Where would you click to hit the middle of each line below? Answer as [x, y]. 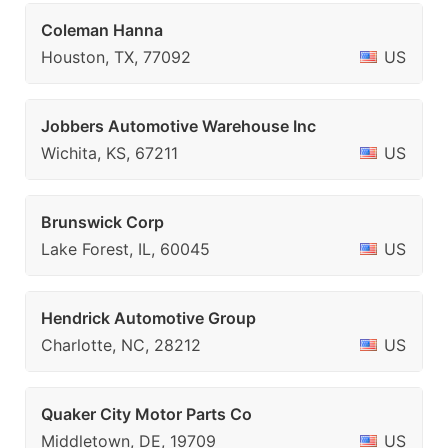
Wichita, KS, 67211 [109, 153]
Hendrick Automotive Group [148, 318]
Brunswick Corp [102, 222]
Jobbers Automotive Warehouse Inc [178, 126]
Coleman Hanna [102, 30]
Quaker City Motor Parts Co [146, 414]
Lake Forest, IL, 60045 [125, 249]
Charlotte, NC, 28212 [121, 345]
